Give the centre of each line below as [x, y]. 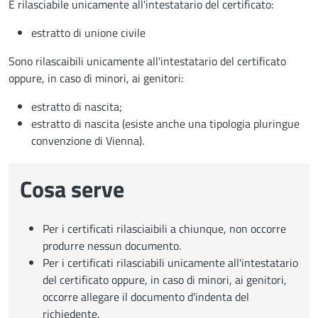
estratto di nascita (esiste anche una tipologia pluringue [165, 123]
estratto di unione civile [88, 32]
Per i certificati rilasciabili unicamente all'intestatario [170, 262]
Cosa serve [72, 188]
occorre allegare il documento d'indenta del [146, 296]
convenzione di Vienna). [88, 140]
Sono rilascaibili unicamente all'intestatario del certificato [147, 61]
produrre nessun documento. [112, 245]
